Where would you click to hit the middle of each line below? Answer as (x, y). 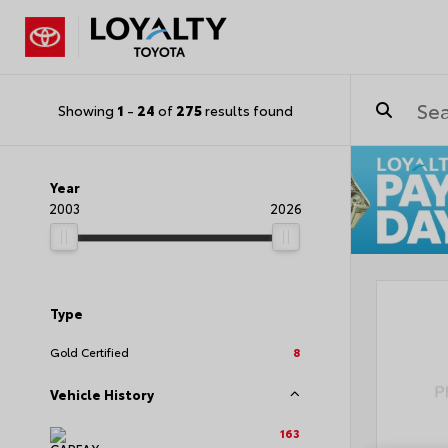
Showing (87, 109)
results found (247, 109)
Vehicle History (102, 394)
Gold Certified (89, 351)
